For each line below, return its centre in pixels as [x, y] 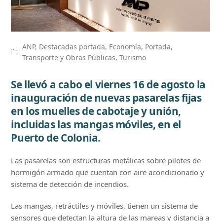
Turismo [133, 57]
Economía [125, 46]
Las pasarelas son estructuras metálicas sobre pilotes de [106, 160]
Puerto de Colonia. [56, 137]
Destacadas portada [72, 46]
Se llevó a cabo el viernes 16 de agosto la [108, 84]
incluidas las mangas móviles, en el [96, 124]
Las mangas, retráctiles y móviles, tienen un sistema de [105, 205]
